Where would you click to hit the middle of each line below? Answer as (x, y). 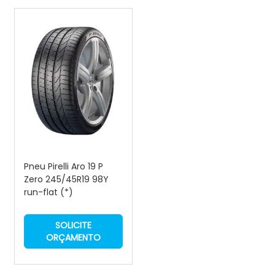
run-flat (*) (48, 192)
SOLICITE (73, 226)
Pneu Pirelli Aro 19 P (64, 167)
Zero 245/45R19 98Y (66, 180)
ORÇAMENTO (73, 238)
